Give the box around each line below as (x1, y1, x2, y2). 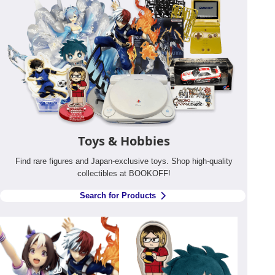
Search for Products (80, 190, 157, 200)
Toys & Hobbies (77, 132, 170, 149)
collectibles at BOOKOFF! (77, 168, 171, 178)
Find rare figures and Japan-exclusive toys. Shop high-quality (15, 156, 233, 166)
